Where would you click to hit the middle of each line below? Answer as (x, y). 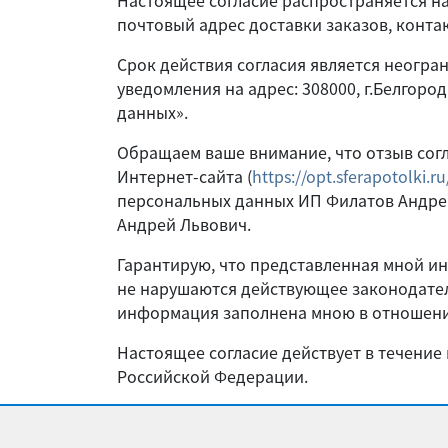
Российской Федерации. (212, 376)
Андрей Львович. (186, 224)
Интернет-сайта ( (184, 176)
